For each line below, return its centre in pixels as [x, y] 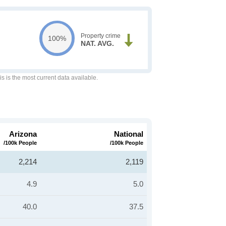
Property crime [100, 36]
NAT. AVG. [97, 43]
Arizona [23, 134]
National [129, 134]
